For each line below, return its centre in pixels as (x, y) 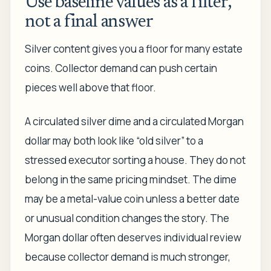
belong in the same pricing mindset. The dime (131, 179)
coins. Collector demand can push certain (121, 68)
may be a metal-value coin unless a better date (132, 199)
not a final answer (89, 22)
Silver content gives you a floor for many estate (134, 49)
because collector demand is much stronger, (128, 257)
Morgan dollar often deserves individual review (133, 237)
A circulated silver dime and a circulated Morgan (134, 121)
